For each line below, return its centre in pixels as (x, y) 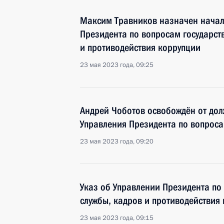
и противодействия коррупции (140, 47)
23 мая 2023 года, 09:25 (117, 65)
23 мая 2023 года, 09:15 (117, 218)
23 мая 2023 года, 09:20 (117, 141)
